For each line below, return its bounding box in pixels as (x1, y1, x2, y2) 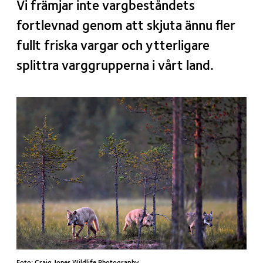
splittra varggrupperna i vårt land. (16, 59, 214, 73)
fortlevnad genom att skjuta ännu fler (16, 19, 235, 33)
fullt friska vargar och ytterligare (16, 39, 210, 53)
